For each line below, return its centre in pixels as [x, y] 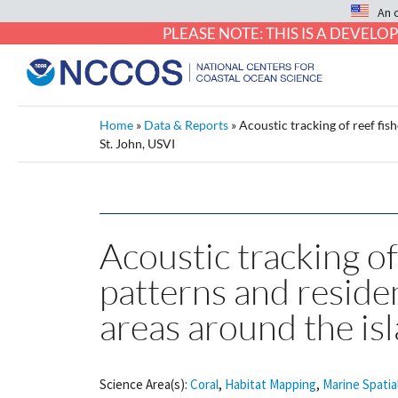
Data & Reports [186, 125]
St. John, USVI [137, 143]
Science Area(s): [143, 384]
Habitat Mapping [271, 384]
